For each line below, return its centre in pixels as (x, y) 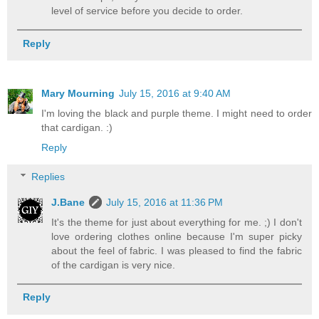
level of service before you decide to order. (147, 11)
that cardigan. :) (77, 127)
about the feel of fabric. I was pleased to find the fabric (177, 251)
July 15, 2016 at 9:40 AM (175, 93)
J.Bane (68, 203)
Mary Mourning (78, 93)
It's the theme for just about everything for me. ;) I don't (177, 223)
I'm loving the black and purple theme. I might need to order (177, 113)
